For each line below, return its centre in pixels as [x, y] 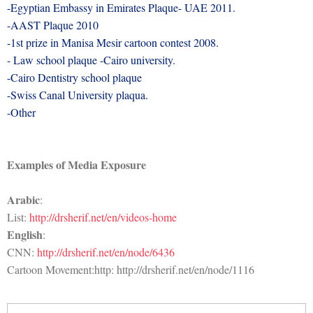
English [25, 234]
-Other [21, 112]
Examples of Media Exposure [77, 164]
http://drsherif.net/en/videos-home [103, 217]
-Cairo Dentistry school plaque [74, 77]
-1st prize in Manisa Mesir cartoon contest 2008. [113, 42]
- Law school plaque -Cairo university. [91, 59]
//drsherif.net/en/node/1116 [195, 269]
